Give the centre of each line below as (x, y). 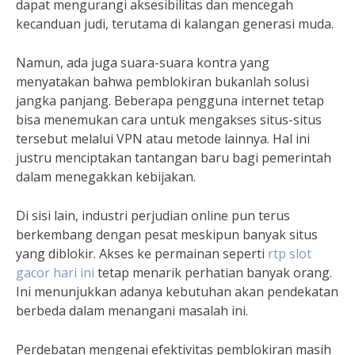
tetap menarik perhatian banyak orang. (213, 272)
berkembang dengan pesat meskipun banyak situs (167, 234)
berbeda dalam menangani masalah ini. (132, 310)
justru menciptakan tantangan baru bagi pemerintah (174, 157)
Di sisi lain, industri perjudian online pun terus (153, 215)
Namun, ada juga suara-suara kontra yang (143, 62)
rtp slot (290, 253)
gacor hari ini (55, 272)
